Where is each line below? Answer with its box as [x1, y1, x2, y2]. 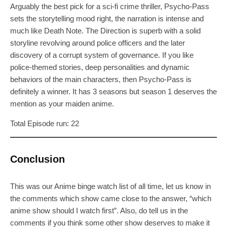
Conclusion [10, 153, 65, 165]
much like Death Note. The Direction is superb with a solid [10, 26, 201, 35]
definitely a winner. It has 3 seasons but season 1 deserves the [10, 87, 217, 96]
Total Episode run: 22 [10, 119, 79, 128]
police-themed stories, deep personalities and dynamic [10, 62, 190, 71]
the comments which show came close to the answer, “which [10, 194, 211, 203]
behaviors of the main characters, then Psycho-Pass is [10, 74, 192, 84]
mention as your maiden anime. [10, 99, 114, 108]
